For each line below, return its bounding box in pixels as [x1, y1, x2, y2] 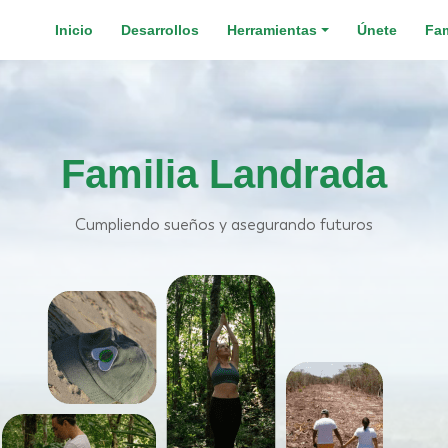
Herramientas [227, 22, 318, 38]
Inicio [55, 22, 94, 38]
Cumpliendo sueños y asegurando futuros [75, 214, 373, 235]
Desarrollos [121, 22, 200, 38]
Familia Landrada [61, 152, 387, 196]
